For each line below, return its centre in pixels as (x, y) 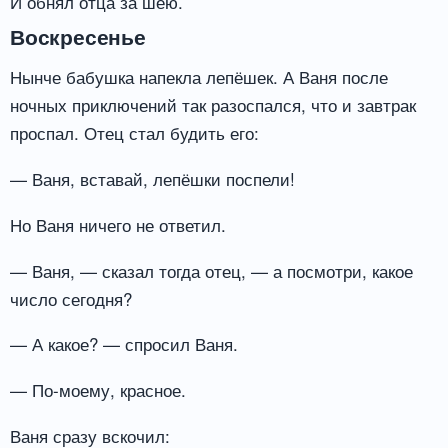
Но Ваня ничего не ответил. (118, 224)
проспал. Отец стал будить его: (134, 133)
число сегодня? (71, 298)
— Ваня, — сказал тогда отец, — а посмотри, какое (211, 270)
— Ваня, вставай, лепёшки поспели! (152, 178)
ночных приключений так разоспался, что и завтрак (213, 105)
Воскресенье (78, 36)
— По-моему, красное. (98, 390)
